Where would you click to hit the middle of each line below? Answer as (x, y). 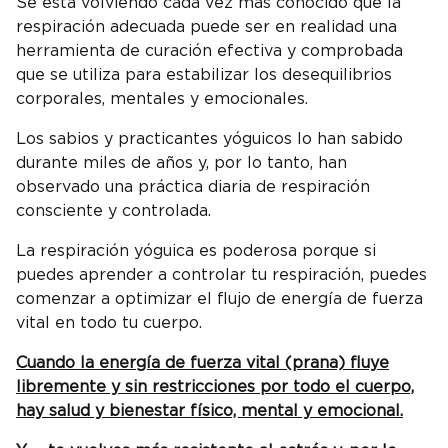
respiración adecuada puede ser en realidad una (206, 27)
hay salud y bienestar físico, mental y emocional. (209, 411)
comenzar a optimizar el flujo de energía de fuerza (219, 299)
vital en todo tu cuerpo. (109, 323)
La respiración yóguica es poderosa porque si (196, 251)
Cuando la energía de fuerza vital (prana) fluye (202, 363)
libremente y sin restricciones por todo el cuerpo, (215, 387)
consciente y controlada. (113, 211)
